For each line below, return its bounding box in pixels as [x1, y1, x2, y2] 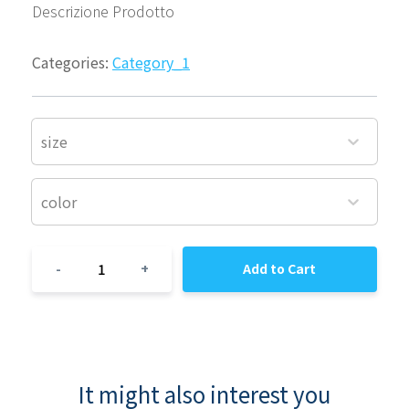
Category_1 [112, 50, 190, 73]
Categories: [32, 50, 112, 73]
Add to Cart [243, 259, 317, 278]
